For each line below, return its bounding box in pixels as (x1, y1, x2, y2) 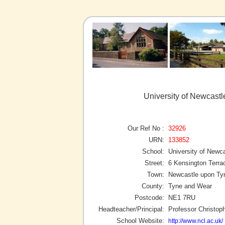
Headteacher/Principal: (98, 205, 164, 213)
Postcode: (135, 193, 164, 201)
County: (142, 182, 164, 190)
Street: (145, 159, 164, 167)
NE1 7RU (168, 193, 195, 201)
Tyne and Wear (168, 182, 212, 190)
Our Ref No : (128, 124, 164, 132)
